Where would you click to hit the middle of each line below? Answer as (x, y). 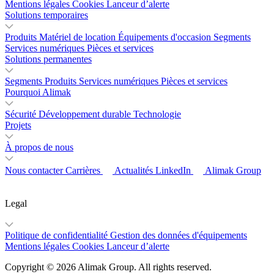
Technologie (157, 114)
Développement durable (85, 114)
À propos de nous (39, 147)
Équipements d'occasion (165, 37)
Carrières (83, 171)
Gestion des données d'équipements (179, 235)
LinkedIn (173, 171)
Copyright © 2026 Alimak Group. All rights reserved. (108, 267)
